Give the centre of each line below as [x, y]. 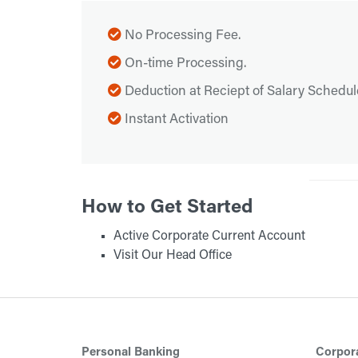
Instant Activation [175, 120]
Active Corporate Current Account [209, 237]
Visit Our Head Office [173, 256]
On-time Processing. [184, 64]
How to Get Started [167, 208]
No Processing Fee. [181, 36]
